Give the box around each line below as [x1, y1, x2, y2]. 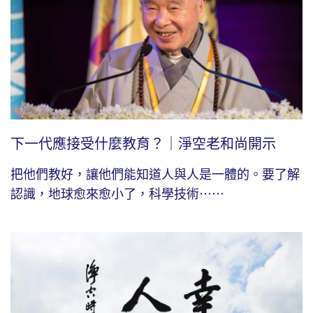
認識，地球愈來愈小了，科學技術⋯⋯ [10, 187, 224, 201]
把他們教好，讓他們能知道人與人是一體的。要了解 [10, 167, 300, 182]
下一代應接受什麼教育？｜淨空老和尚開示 [10, 136, 276, 152]
